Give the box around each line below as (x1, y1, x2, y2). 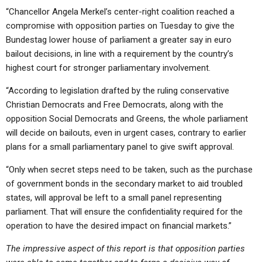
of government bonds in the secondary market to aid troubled (6, 178, 243, 189)
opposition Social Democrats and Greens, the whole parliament (6, 113, 248, 124)
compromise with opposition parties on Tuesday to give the (6, 20, 235, 31)
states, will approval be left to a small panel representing (6, 192, 222, 203)
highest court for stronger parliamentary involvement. (6, 63, 211, 73)
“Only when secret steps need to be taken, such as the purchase (6, 164, 253, 175)
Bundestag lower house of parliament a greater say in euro (6, 35, 232, 45)
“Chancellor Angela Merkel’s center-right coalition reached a (6, 6, 235, 17)
